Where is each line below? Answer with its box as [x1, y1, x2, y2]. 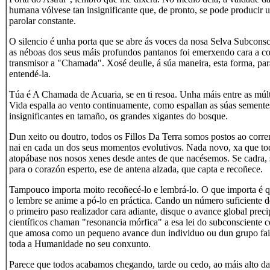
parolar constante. [9, 16, 76, 26]
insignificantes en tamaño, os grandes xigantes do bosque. [9, 111, 228, 121]
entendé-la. [9, 69, 51, 79]
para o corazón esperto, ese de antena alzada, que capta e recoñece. [9, 164, 263, 174]
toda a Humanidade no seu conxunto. [9, 239, 151, 249]
